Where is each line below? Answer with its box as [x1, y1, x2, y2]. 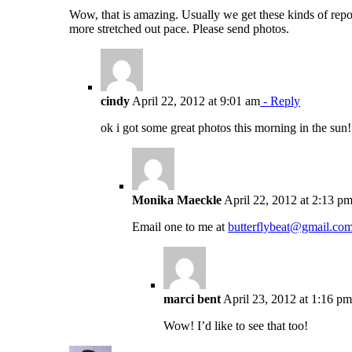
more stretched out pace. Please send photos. [69, 21, 289, 35]
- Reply [260, 93, 300, 108]
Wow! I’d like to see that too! [163, 318, 308, 332]
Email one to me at [132, 219, 228, 233]
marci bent [163, 291, 221, 306]
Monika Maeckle [132, 192, 222, 207]
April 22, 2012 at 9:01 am [130, 93, 260, 108]
